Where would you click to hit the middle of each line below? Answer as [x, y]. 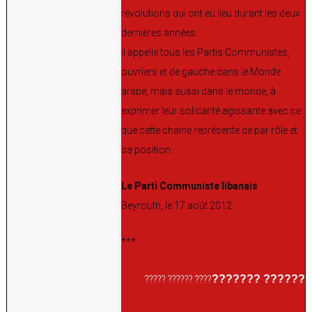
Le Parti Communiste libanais [189, 186]
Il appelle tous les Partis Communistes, [205, 52]
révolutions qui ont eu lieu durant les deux [211, 13]
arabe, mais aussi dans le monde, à [198, 91]
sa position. [147, 149]
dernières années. [159, 32]
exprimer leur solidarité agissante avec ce [211, 110]
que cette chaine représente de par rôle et [209, 130]
